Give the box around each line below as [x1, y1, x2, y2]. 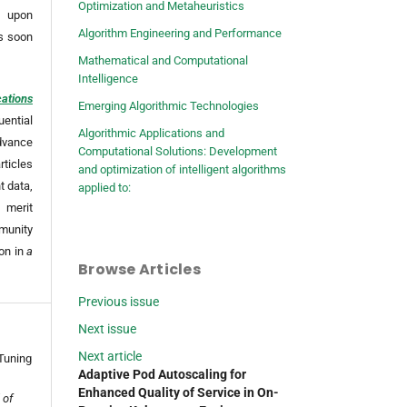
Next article [78, 349, 142, 364]
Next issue [78, 322, 136, 337]
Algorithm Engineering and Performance [78, 26, 282, 41]
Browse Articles [78, 259, 201, 281]
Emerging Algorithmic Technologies [78, 99, 259, 114]
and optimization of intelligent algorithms [78, 163, 286, 177]
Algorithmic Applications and [78, 126, 224, 141]
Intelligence [78, 72, 138, 86]
